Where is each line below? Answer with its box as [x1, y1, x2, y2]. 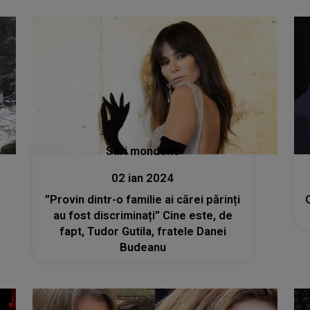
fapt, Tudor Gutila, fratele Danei [59, 225, 226, 238]
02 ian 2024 [111, 172, 174, 185]
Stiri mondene [105, 145, 180, 158]
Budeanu [119, 241, 166, 254]
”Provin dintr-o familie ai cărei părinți [45, 193, 241, 206]
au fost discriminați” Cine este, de [53, 209, 232, 222]
